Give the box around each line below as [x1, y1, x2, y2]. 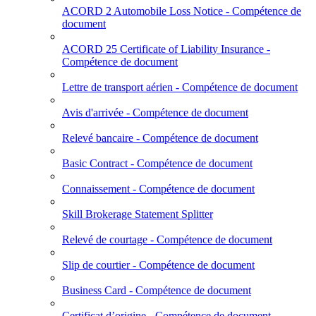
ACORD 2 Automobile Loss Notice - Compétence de [62, 5, 301, 18]
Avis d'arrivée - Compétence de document [62, 107, 248, 119]
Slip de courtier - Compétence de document [62, 259, 255, 272]
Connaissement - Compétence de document [62, 183, 255, 195]
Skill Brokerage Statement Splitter [62, 208, 213, 221]
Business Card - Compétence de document [62, 284, 251, 297]
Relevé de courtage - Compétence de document [62, 233, 272, 246]
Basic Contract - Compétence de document [62, 157, 253, 170]
